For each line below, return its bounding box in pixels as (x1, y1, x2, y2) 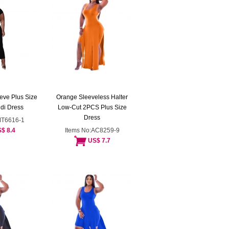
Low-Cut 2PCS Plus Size (57, 104, 127, 111)
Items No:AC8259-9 (64, 127, 120, 134)
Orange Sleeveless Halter (56, 94, 128, 101)
